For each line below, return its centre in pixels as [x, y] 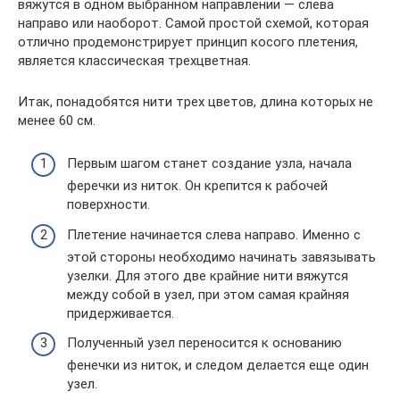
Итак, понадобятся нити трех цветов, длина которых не [196, 101]
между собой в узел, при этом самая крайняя [208, 294]
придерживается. [121, 313]
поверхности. [108, 205]
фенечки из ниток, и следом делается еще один [218, 366]
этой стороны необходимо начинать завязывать [221, 257]
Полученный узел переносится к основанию [204, 343]
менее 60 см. [57, 120]
